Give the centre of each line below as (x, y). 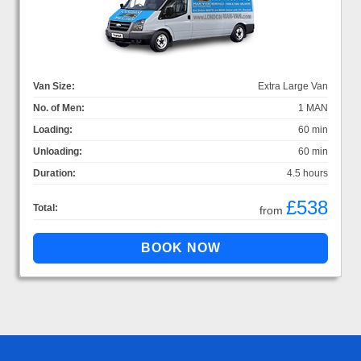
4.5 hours (307, 173)
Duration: (54, 173)
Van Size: (54, 86)
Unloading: (58, 151)
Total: (46, 207)
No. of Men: (59, 108)
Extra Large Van (293, 86)
